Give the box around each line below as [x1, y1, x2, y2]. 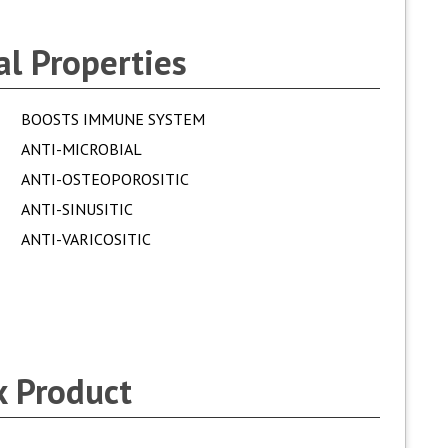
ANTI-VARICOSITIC [20, 229, 151, 249]
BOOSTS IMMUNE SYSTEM [20, 109, 205, 129]
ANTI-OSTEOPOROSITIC [20, 169, 189, 189]
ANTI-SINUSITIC [20, 199, 133, 219]
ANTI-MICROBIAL [20, 139, 142, 159]
